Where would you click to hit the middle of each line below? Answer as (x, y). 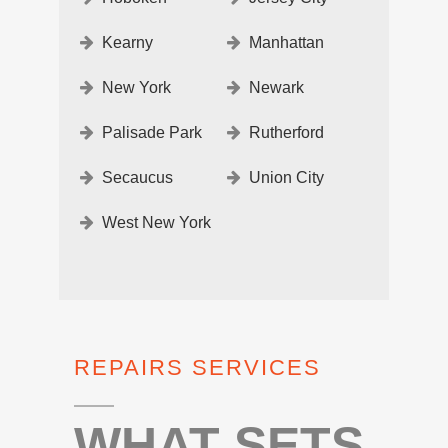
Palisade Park (152, 132)
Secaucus (137, 177)
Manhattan (286, 42)
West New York (156, 222)
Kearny (127, 42)
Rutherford (286, 132)
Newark (276, 87)
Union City (286, 177)
